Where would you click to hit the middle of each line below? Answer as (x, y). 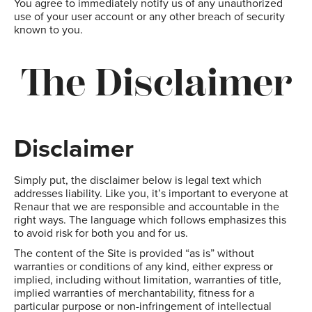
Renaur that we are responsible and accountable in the (147, 207)
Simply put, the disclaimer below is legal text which (138, 180)
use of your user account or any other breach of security (149, 17)
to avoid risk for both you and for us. (101, 233)
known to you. (48, 30)
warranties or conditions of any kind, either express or (143, 267)
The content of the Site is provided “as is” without (134, 253)
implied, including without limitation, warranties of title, (148, 280)
